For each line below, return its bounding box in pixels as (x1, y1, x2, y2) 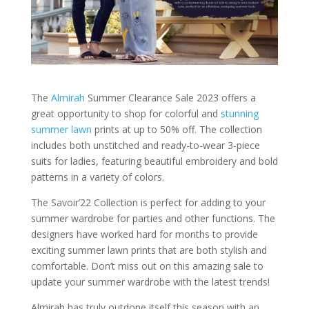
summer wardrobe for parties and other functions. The (30, 211, 275, 225)
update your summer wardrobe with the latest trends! (30, 275, 270, 288)
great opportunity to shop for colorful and (30, 106, 221, 120)
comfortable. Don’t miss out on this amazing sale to (30, 259, 263, 272)
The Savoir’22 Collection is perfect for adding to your (30, 195, 266, 209)
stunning (220, 106, 259, 120)
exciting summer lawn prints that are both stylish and (30, 243, 267, 257)
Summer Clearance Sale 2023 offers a (84, 90, 256, 104)
